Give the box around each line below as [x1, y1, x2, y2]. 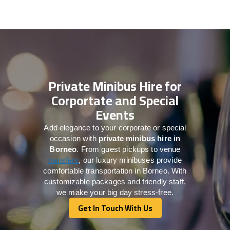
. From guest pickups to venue [76, 144, 181, 154]
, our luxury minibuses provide [79, 155, 182, 164]
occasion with [49, 133, 99, 143]
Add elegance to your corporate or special [44, 123, 186, 132]
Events [95, 102, 135, 127]
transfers [48, 155, 79, 164]
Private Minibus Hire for [48, 73, 182, 98]
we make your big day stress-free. [56, 187, 174, 197]
